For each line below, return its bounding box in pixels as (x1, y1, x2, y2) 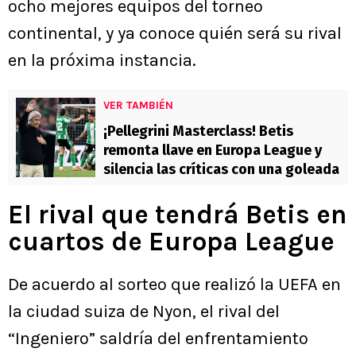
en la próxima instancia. (8, 50, 196, 72)
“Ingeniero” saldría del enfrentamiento (8, 328, 308, 350)
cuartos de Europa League (8, 226, 335, 257)
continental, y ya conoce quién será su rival (8, 23, 342, 44)
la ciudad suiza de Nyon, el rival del (8, 301, 280, 323)
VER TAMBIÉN (103, 99, 173, 113)
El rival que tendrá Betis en (8, 199, 347, 230)
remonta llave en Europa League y (103, 141, 322, 160)
